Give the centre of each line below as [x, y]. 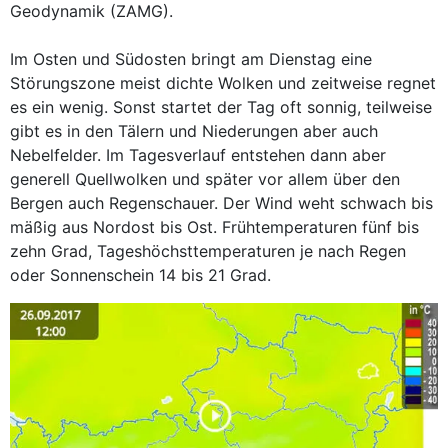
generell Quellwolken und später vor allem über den [205, 179]
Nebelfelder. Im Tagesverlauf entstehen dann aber [198, 155]
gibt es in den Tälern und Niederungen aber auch [194, 131]
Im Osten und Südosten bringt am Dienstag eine [191, 59]
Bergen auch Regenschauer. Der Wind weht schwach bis [221, 203]
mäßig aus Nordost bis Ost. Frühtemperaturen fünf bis [214, 227]
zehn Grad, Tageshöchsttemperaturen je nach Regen [208, 251]
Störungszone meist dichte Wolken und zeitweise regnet [223, 83]
